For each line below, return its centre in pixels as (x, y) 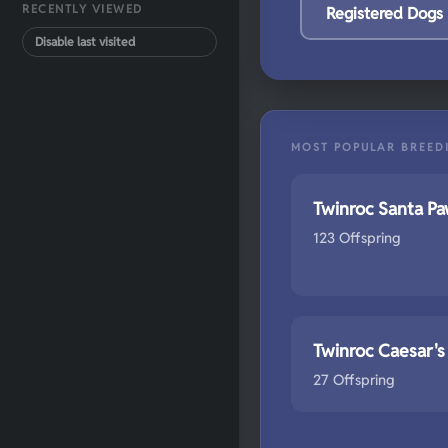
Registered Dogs (384, 13)
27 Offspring (354, 379)
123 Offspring (357, 237)
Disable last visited (85, 41)
